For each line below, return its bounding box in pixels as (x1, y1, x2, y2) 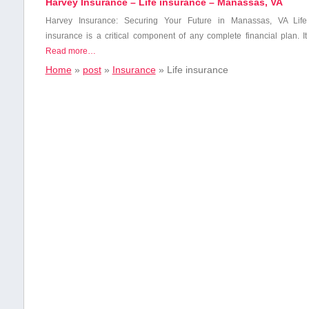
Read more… (45, 46, 96, 57)
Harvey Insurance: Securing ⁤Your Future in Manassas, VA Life (45, 16, 308, 26)
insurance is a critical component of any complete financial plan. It (45, 31, 308, 41)
